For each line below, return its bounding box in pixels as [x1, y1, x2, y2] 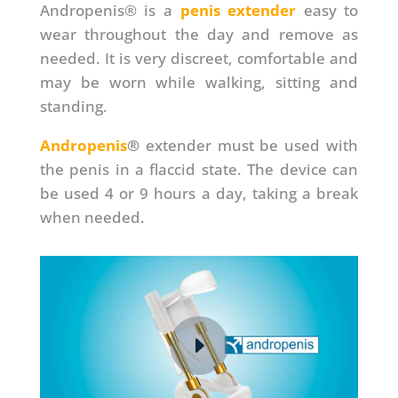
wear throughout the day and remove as [39, 23, 359, 44]
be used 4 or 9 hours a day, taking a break [39, 182, 359, 203]
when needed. [39, 206, 145, 227]
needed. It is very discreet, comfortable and [39, 47, 359, 68]
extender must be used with [139, 134, 359, 155]
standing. [39, 95, 107, 116]
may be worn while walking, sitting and [39, 71, 359, 92]
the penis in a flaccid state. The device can [39, 158, 359, 179]
